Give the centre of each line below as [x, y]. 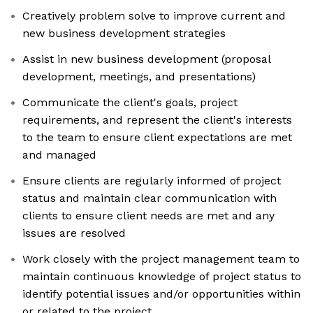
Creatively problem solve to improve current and [154, 16]
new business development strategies [124, 34]
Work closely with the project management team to [161, 259]
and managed [59, 155]
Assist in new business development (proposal [147, 59]
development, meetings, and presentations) [139, 77]
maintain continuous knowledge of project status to [162, 277]
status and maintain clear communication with [150, 198]
